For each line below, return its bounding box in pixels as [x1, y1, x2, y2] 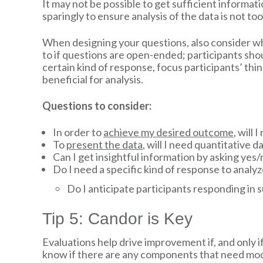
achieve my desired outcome [103, 125, 234, 139]
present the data [66, 137, 143, 151]
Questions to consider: [42, 99, 151, 113]
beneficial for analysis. [42, 73, 143, 86]
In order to [52, 125, 103, 139]
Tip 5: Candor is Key [42, 209, 193, 228]
